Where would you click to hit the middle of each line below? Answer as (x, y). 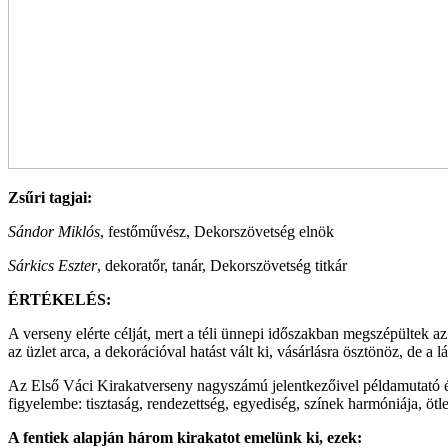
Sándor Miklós (54, 231)
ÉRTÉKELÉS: (59, 299)
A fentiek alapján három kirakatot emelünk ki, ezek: (185, 437)
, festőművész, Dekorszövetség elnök (217, 231)
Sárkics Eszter (52, 265)
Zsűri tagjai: (50, 197)
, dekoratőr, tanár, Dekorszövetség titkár (222, 265)
